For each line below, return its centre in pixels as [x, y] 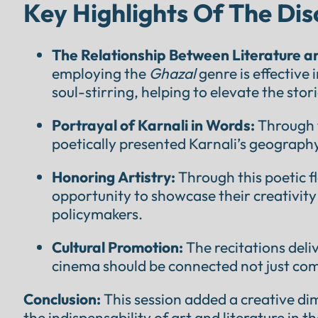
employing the [100, 73]
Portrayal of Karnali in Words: [153, 125]
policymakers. [97, 214]
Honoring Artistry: [113, 177]
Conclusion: [62, 299]
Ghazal [172, 73]
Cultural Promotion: [117, 247]
